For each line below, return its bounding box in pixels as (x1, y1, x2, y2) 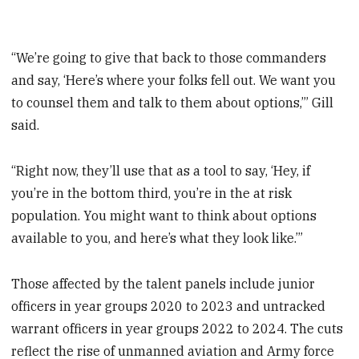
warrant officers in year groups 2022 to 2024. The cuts (11, 320, 344, 337)
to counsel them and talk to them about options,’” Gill (11, 94, 334, 111)
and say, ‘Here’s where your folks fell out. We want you (11, 71, 337, 88)
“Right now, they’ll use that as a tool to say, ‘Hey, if (11, 162, 311, 179)
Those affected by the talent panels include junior (11, 275, 316, 292)
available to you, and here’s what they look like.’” (11, 229, 304, 246)
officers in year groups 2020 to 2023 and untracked (11, 297, 326, 314)
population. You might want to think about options (11, 207, 317, 224)
